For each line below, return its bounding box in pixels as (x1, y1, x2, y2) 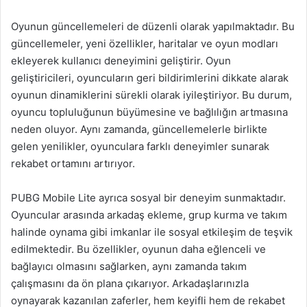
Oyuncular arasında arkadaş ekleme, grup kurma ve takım (11, 208, 287, 221)
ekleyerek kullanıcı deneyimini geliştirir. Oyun (11, 54, 231, 67)
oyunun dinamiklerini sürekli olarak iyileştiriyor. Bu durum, (11, 88, 292, 101)
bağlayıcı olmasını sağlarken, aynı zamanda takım (11, 260, 247, 273)
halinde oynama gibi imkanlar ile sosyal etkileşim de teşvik (11, 225, 293, 238)
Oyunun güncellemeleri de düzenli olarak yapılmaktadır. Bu (11, 20, 295, 33)
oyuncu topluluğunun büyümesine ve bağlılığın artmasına (11, 106, 288, 119)
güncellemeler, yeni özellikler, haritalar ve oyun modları (11, 37, 278, 50)
